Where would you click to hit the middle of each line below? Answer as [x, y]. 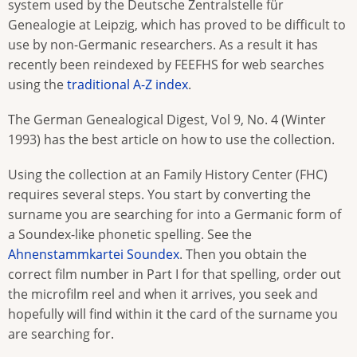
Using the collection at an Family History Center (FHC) [168, 175]
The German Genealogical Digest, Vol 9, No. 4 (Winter [167, 120]
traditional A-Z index [127, 85]
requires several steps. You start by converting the [159, 195]
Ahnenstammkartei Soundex [94, 255]
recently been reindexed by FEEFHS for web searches [166, 65]
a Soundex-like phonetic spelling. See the [130, 235]
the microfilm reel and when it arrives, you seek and [163, 294]
